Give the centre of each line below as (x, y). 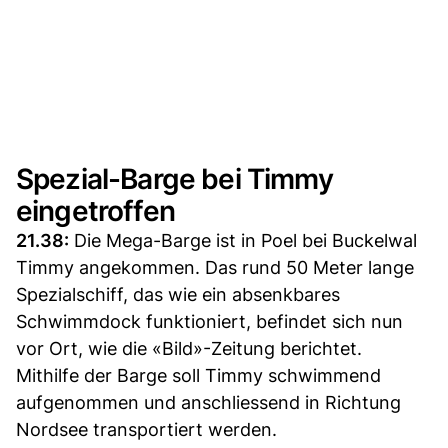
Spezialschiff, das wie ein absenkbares (178, 294)
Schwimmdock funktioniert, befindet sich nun (209, 321)
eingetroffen (95, 210)
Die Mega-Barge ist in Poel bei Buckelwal (243, 240)
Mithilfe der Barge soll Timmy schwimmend (198, 375)
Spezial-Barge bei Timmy (174, 178)
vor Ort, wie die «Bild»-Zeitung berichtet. (189, 348)
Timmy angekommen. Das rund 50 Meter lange (215, 267)
